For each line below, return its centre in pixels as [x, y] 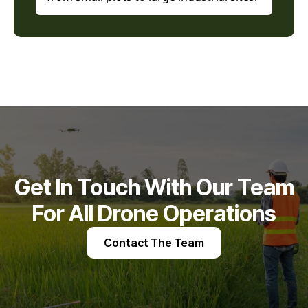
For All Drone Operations [154, 213]
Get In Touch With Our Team [154, 187]
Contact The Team [154, 243]
